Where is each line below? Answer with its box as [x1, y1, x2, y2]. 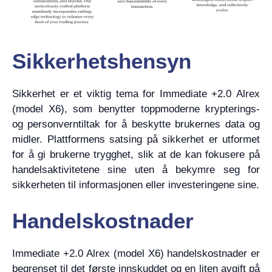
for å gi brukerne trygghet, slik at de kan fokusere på [12, 149, 260, 160]
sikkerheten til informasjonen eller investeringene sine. [12, 179, 259, 191]
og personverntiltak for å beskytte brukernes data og [12, 118, 260, 130]
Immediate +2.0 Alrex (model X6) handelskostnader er [12, 247, 260, 259]
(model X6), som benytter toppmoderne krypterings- [12, 103, 260, 115]
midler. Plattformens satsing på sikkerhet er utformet [12, 134, 260, 145]
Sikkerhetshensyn [12, 49, 191, 73]
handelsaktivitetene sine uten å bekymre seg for [12, 164, 260, 175]
